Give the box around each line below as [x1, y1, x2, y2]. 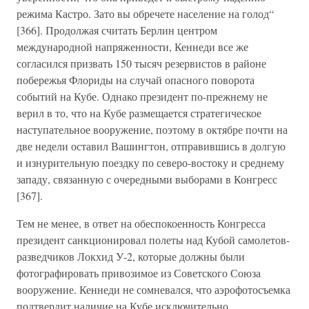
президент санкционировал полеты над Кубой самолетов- [17, 232, 290, 247]
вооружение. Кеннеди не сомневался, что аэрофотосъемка [17, 282, 290, 297]
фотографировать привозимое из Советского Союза [17, 266, 261, 280]
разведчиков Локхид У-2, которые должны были [17, 249, 245, 263]
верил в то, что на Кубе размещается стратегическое [17, 106, 261, 120]
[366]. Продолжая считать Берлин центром [17, 23, 217, 37]
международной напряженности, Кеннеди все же [17, 39, 248, 54]
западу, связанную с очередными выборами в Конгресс [17, 172, 277, 186]
